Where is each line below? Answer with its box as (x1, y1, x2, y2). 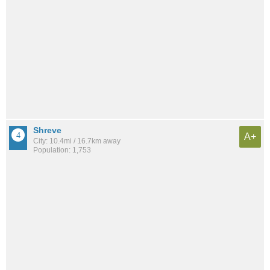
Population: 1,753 (33, 146, 91, 155)
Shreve (33, 125, 61, 136)
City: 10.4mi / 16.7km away (33, 137, 121, 146)
